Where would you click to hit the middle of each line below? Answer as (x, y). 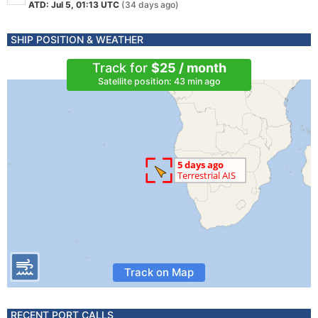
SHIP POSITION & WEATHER (77, 39)
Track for (121, 68)
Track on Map (159, 272)
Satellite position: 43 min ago (159, 81)
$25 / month (188, 68)
